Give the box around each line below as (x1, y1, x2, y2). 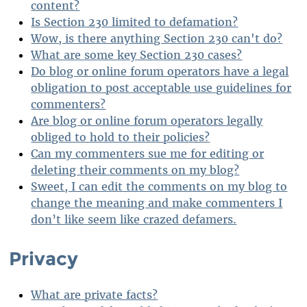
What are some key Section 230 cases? (31, 48, 243, 62)
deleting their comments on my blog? (31, 163, 240, 177)
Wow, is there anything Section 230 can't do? (31, 32, 283, 46)
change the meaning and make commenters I (31, 196, 283, 210)
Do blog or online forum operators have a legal (31, 64, 289, 79)
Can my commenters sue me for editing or (31, 147, 265, 161)
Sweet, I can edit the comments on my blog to (31, 180, 288, 194)
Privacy (9, 247, 79, 270)
